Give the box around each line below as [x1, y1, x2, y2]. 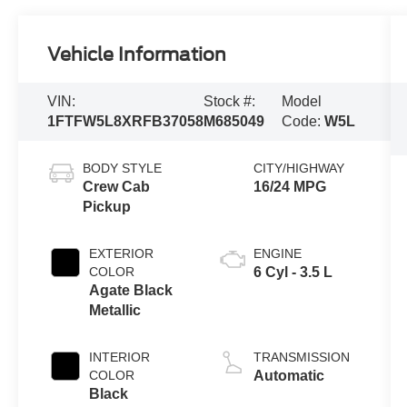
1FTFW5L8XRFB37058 [47, 114, 204, 129]
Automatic [253, 367, 324, 383]
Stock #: [203, 94, 256, 109]
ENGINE [253, 245, 302, 261]
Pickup [83, 198, 132, 214]
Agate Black [89, 282, 174, 298]
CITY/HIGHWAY [253, 160, 344, 175]
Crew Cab [83, 178, 151, 194]
